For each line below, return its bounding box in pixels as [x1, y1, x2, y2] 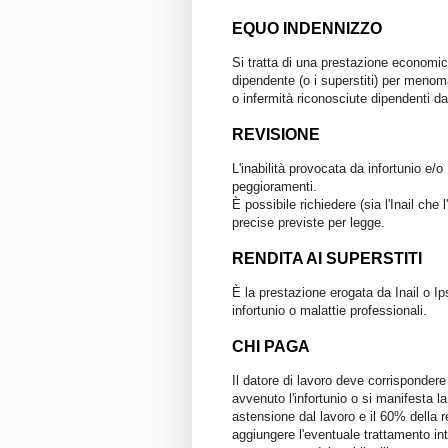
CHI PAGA [232, 337, 310, 355]
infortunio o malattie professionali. [232, 302, 427, 318]
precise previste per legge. [232, 214, 385, 230]
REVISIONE [232, 125, 320, 143]
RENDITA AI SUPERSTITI [232, 249, 422, 267]
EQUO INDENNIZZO [232, 19, 382, 37]
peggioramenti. [232, 178, 317, 194]
